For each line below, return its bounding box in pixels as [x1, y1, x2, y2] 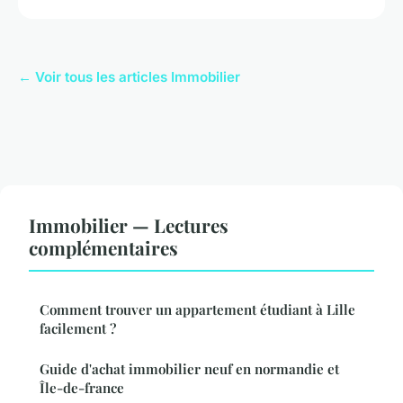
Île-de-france [40, 379, 124, 398]
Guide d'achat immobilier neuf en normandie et [40, 360, 339, 379]
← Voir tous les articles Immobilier [18, 68, 240, 86]
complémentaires [29, 235, 178, 261]
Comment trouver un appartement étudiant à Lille [40, 300, 355, 319]
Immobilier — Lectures [29, 212, 228, 238]
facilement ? [40, 319, 116, 338]
